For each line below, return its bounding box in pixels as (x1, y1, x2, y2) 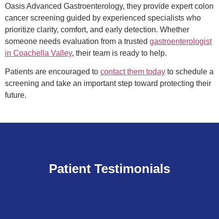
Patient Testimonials (49, 161, 170, 176)
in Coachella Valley (5, 48, 72, 57)
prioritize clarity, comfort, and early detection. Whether (5, 25, 189, 34)
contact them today (100, 67, 165, 76)
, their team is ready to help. (72, 48, 167, 57)
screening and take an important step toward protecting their (5, 79, 211, 88)
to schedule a (165, 67, 214, 76)
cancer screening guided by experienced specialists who (5, 13, 201, 22)
